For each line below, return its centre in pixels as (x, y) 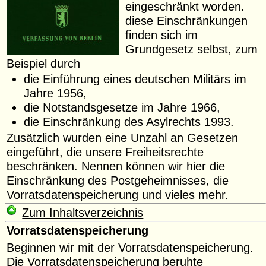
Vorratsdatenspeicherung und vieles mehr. (118, 194)
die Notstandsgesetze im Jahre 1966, (122, 107)
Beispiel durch (44, 64)
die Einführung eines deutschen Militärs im (135, 79)
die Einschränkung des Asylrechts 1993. (129, 122)
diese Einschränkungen (187, 21)
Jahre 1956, (55, 93)
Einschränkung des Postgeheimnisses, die (118, 180)
